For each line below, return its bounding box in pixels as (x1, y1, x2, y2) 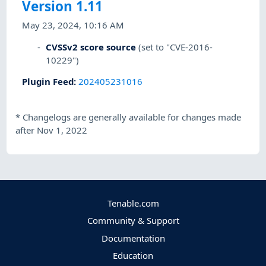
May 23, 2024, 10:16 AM (22, 19, 125, 31)
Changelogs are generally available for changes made (23, 111, 242, 123)
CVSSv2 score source (46, 40, 137, 53)
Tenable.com (107, 197, 159, 210)
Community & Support (87, 214, 179, 227)
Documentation (101, 232, 165, 244)
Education (113, 249, 153, 261)
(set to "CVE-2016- (138, 40, 213, 53)
